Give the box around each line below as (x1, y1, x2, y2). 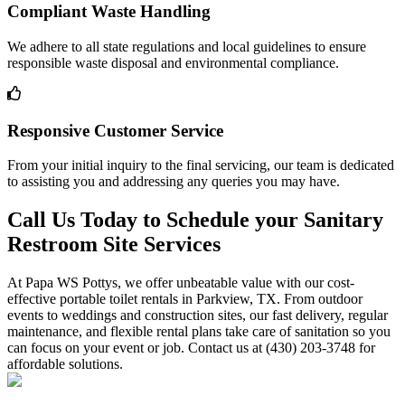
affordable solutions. (7, 356, 123, 372)
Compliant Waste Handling (7, 2, 211, 22)
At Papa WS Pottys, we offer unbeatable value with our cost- (7, 275, 354, 291)
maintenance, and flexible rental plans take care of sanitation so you (7, 324, 391, 340)
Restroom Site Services (7, 232, 221, 257)
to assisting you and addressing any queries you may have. (7, 174, 340, 190)
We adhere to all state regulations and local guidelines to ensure (7, 38, 366, 54)
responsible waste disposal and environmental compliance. (7, 54, 339, 71)
